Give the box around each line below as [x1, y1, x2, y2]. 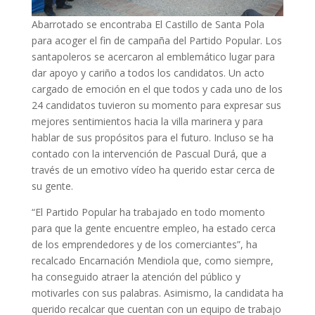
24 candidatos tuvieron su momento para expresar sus [31, 98, 281, 112]
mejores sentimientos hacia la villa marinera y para [31, 115, 263, 129]
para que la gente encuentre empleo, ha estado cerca [31, 221, 276, 236]
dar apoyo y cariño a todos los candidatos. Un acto [31, 66, 264, 80]
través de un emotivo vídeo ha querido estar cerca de [31, 163, 275, 177]
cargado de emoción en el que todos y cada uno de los [31, 82, 283, 96]
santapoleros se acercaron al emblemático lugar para [31, 50, 275, 64]
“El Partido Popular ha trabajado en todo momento [31, 205, 265, 219]
